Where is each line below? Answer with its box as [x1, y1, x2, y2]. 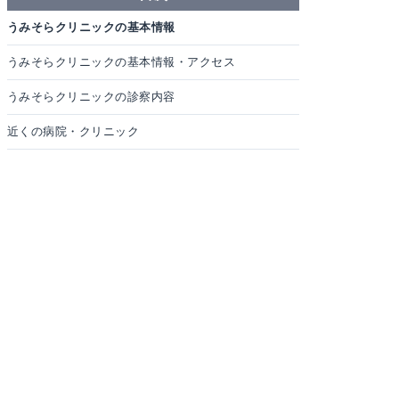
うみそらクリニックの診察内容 [7, 90, 175, 104]
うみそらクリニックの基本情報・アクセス [7, 55, 236, 69]
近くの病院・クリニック [7, 125, 140, 139]
